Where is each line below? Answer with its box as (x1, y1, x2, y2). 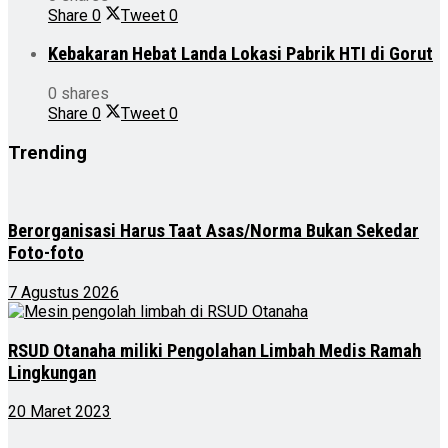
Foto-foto (8, 242, 84, 265)
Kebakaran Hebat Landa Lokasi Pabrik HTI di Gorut (48, 43, 433, 66)
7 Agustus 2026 (8, 282, 119, 302)
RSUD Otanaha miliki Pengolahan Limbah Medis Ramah (8, 339, 421, 362)
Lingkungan (8, 361, 96, 384)
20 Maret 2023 (8, 402, 111, 422)
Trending (8, 141, 87, 164)
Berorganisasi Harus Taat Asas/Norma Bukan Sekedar (8, 220, 419, 243)
